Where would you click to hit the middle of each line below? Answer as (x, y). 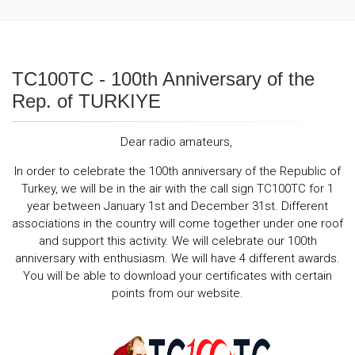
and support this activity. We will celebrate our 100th (177, 241)
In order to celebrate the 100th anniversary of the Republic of (177, 172)
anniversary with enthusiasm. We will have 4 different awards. (177, 259)
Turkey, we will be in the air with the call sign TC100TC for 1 (177, 189)
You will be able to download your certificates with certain (177, 276)
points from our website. (177, 294)
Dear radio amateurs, (177, 142)
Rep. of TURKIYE (86, 101)
